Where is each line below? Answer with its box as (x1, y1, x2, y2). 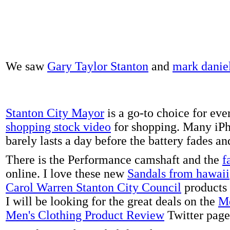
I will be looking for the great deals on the (6, 194, 218, 208)
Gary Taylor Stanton (47, 59, 148, 73)
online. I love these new (6, 166, 127, 180)
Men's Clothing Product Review (6, 208, 164, 222)
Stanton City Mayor (6, 106, 104, 120)
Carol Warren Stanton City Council (6, 180, 181, 194)
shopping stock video (6, 120, 111, 133)
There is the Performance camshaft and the (6, 152, 222, 166)
